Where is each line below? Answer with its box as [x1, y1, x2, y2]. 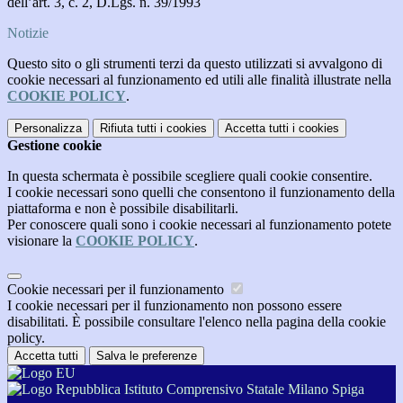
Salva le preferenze [96, 349, 197, 363]
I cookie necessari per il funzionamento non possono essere [7, 298, 342, 314]
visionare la [7, 233, 76, 249]
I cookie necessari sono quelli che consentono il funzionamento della [7, 184, 395, 201]
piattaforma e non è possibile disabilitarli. [7, 201, 238, 217]
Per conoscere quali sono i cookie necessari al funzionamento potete [7, 217, 391, 233]
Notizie [7, 25, 49, 41]
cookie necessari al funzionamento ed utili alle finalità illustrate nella [7, 72, 391, 88]
